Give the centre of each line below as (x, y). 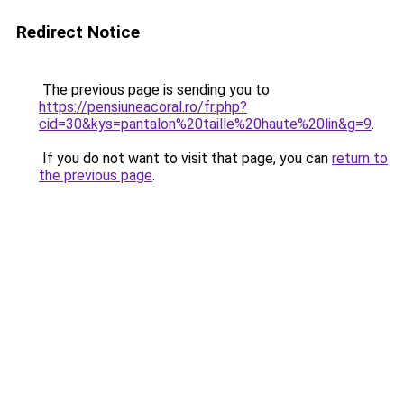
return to (360, 158)
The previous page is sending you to (154, 90)
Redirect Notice (78, 32)
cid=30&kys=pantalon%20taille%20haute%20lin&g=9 (205, 124)
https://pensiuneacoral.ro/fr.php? (143, 107)
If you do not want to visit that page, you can (185, 158)
